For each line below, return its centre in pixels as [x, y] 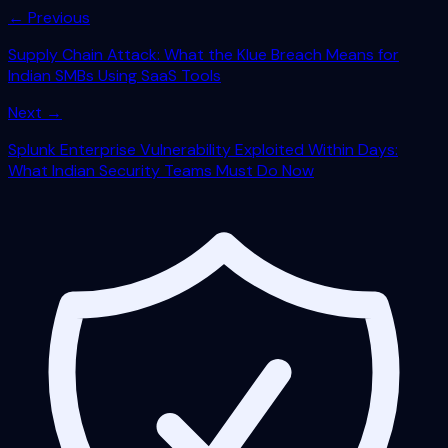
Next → [35, 113]
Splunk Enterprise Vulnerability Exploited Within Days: [203, 150]
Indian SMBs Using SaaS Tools [114, 76]
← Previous [49, 18]
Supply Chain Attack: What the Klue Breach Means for [203, 55]
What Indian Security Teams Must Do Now [161, 171]
